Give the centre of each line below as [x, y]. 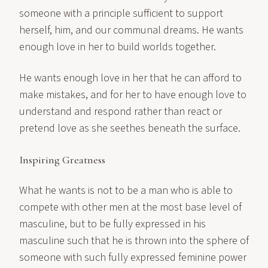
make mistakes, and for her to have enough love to [133, 95]
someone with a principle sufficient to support [121, 13]
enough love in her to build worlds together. [118, 47]
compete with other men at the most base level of [130, 207]
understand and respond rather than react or [121, 112]
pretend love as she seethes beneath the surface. [130, 128]
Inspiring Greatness [62, 160]
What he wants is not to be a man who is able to [126, 191]
